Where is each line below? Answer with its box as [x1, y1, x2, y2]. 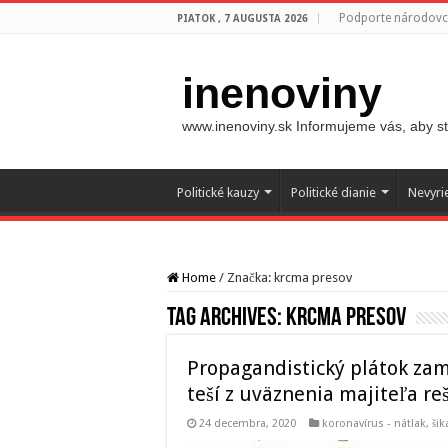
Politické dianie [291, 185, 376, 200]
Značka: [227, 270, 274, 285]
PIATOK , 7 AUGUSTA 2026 [177, 13, 308, 24]
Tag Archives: [167, 305, 286, 332]
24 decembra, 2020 [199, 417, 296, 430]
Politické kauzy [177, 185, 259, 200]
